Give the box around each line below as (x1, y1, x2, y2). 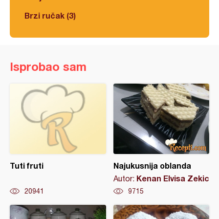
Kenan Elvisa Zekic (136, 174, 209, 183)
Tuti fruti (10, 161, 44, 171)
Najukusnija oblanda (113, 161, 191, 171)
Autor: (113, 174, 136, 183)
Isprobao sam (10, 60, 87, 74)
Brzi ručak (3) (24, 11, 76, 21)
